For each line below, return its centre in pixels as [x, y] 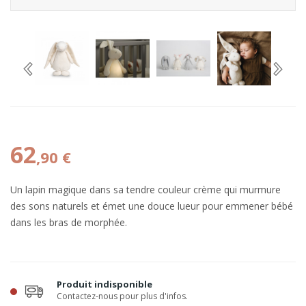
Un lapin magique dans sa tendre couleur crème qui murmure [145, 190]
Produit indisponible [105, 284]
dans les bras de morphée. [69, 222]
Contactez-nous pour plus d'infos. [122, 296]
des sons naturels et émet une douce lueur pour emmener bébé [152, 206]
